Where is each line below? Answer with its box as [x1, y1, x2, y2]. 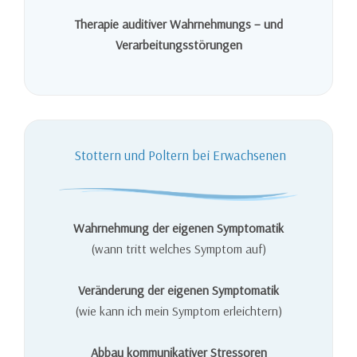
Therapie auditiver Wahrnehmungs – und [74, 15, 283, 32]
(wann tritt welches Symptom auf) [91, 240, 266, 257]
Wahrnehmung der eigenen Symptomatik [73, 219, 284, 236]
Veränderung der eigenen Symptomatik [78, 281, 279, 298]
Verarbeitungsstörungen [115, 36, 242, 53]
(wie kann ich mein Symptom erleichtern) [75, 302, 282, 319]
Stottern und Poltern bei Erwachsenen [71, 146, 286, 163]
